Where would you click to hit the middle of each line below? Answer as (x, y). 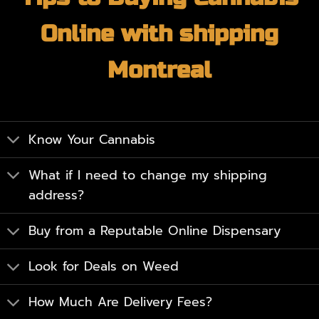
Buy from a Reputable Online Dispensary (155, 231)
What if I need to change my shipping (148, 176)
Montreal (159, 70)
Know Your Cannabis (92, 139)
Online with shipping (159, 34)
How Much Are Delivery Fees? (121, 302)
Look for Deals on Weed (104, 267)
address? (57, 195)
